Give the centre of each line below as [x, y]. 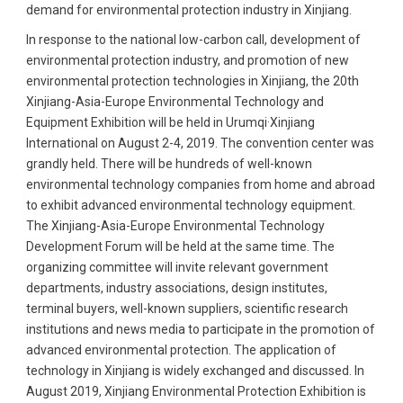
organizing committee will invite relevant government [177, 267]
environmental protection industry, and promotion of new [187, 60]
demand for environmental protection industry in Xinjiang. [188, 9]
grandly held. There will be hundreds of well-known [169, 163]
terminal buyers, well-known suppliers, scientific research [187, 308]
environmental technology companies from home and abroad [200, 184]
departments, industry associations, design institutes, [176, 287]
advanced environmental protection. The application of [181, 349]
